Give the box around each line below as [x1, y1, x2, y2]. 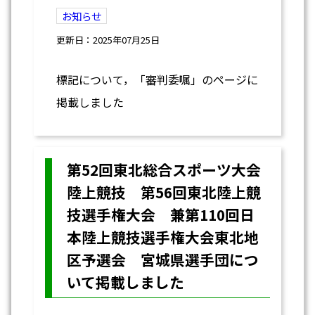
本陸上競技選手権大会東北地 [66, 226, 259, 248]
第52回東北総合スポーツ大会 [66, 159, 261, 181]
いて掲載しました [66, 271, 184, 293]
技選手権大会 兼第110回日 [66, 204, 255, 226]
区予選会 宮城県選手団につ [66, 249, 259, 271]
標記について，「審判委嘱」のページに [56, 71, 258, 89]
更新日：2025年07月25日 [56, 33, 160, 47]
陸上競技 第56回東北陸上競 [66, 181, 261, 203]
